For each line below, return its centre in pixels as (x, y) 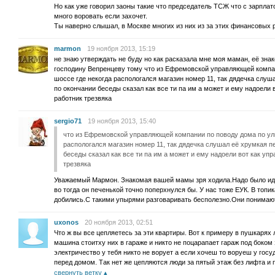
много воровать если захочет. (101, 16)
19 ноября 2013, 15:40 (122, 121)
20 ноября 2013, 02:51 (119, 222)
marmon (68, 48)
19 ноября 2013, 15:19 (121, 48)
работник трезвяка (83, 98)
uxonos (66, 222)
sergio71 (68, 121)
